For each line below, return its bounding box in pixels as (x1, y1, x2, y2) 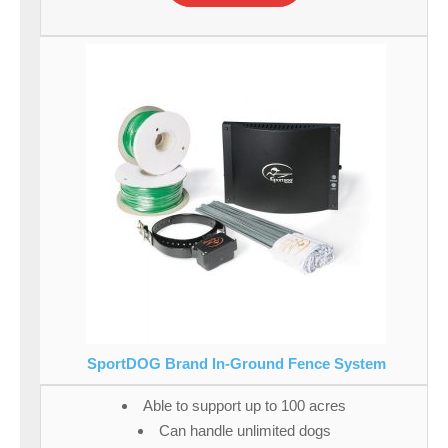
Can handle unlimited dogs (158, 422, 331, 440)
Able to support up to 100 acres (143, 397, 346, 415)
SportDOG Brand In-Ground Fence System (86, 355, 386, 373)
